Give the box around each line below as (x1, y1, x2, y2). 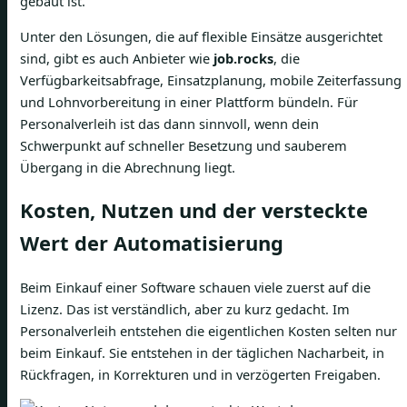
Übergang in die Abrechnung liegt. (20, 157, 235, 176)
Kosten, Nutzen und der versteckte (20, 196, 368, 223)
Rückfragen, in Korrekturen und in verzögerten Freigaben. (20, 365, 381, 384)
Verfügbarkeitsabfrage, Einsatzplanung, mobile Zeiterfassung (20, 70, 402, 89)
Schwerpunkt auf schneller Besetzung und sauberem (20, 135, 347, 154)
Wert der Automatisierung (20, 229, 283, 256)
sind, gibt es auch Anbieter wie (20, 48, 213, 67)
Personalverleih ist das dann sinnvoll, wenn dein (20, 114, 319, 133)
